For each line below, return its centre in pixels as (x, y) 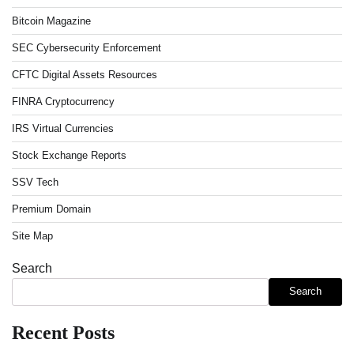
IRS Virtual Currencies (63, 128)
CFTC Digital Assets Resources (85, 74)
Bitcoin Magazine (51, 21)
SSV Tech (35, 182)
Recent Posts (63, 332)
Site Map (32, 235)
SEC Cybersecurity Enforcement (87, 47)
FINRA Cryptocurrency (63, 101)
